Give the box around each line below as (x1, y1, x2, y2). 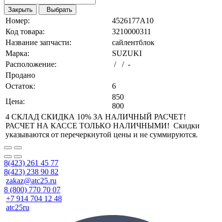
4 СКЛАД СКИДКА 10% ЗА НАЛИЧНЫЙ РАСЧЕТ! (5, 112, 186, 121)
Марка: (5, 49, 29, 58)
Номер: (5, 16, 30, 25)
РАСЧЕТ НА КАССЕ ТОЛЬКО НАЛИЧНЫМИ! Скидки (5, 121, 200, 130)
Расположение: (5, 60, 56, 69)
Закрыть (8, 6, 33, 14)
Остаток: (5, 82, 35, 91)
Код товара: (5, 27, 45, 36)
